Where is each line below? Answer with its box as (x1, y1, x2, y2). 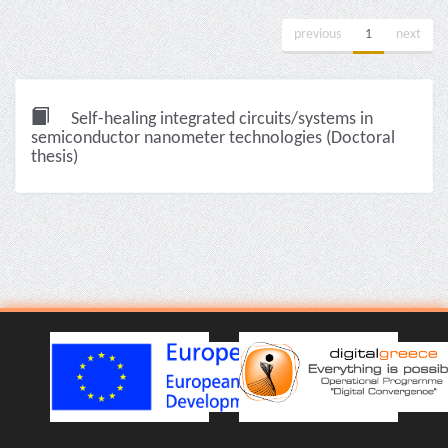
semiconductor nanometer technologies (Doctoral (31, 129, 395, 148)
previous (294, 27, 341, 42)
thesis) (31, 148, 78, 167)
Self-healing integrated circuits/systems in (67, 110, 373, 129)
